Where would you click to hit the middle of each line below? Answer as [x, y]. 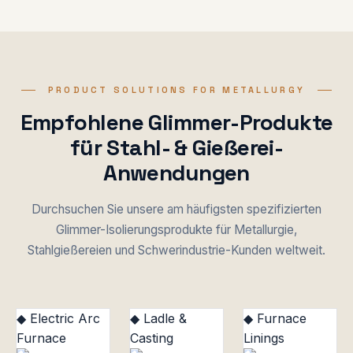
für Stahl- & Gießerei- [176, 147]
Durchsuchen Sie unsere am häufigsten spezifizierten [176, 209]
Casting [152, 338]
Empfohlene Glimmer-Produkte [176, 122]
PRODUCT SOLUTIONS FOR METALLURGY [176, 89]
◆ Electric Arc [58, 318]
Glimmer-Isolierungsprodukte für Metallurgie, [176, 229]
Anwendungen [176, 172]
